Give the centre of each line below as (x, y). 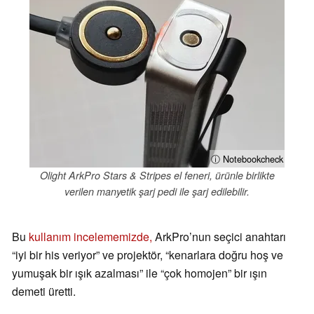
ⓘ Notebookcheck (247, 158)
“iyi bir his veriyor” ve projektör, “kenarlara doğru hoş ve (148, 255)
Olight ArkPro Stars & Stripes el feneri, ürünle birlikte (157, 175)
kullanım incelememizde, (90, 237)
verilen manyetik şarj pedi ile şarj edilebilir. (157, 191)
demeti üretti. (44, 292)
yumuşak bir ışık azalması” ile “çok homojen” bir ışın (139, 273)
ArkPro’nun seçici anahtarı (219, 237)
